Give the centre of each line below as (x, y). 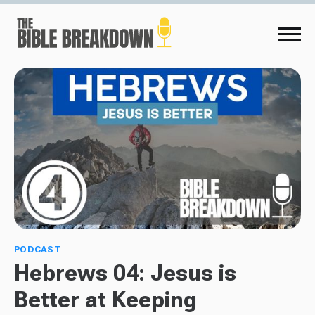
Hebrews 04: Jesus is (125, 272)
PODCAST (38, 249)
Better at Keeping (105, 299)
